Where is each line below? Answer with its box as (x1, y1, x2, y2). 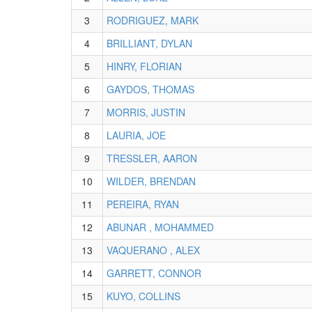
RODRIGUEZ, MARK (107, 13, 198, 27)
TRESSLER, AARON (107, 151, 197, 165)
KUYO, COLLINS (107, 289, 180, 303)
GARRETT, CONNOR (107, 266, 201, 280)
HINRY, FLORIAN (107, 59, 182, 73)
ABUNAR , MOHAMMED (107, 220, 214, 234)
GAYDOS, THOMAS (107, 82, 194, 96)
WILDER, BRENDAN (107, 174, 196, 188)
